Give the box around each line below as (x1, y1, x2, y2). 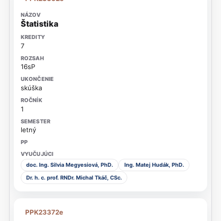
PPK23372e (25, 208, 64, 216)
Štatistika (20, 19, 58, 29)
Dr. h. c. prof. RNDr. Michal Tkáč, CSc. (26, 174, 122, 182)
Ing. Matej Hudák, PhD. (124, 161, 184, 169)
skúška (20, 84, 42, 92)
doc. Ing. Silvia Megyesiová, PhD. (26, 161, 113, 169)
